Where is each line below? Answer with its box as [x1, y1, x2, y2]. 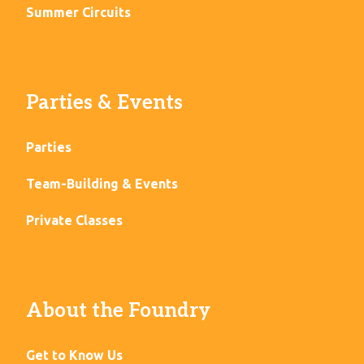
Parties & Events [26, 91, 183, 115]
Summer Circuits [26, 5, 131, 20]
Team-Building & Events [26, 176, 178, 192]
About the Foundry [26, 299, 210, 323]
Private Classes [26, 213, 123, 228]
